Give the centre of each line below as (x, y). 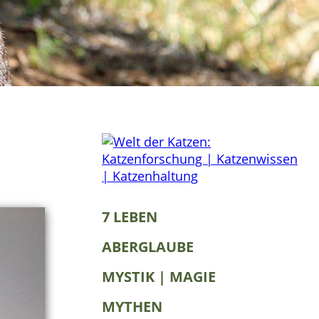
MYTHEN (132, 307)
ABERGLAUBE (148, 247)
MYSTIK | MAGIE (159, 277)
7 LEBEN (130, 217)
